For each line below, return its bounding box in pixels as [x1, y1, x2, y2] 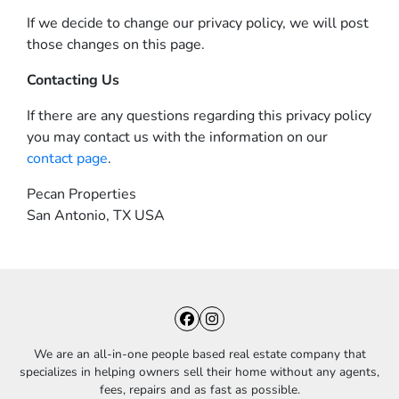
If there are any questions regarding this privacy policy [27, 106, 371, 126]
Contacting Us [27, 70, 119, 90]
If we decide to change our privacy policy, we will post [27, 13, 369, 33]
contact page [27, 149, 108, 168]
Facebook [185, 319, 292, 354]
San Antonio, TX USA [27, 206, 165, 225]
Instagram [210, 319, 323, 354]
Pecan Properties [27, 184, 136, 204]
